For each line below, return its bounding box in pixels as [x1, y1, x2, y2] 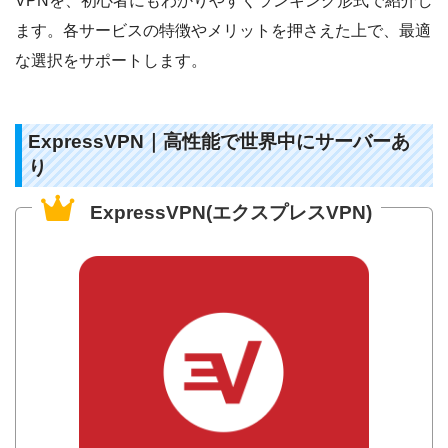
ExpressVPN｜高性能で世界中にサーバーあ [27, 131, 410, 153]
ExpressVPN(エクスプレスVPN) [85, 202, 372, 224]
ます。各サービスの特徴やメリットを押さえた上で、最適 [15, 21, 431, 39]
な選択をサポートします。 [15, 51, 207, 69]
